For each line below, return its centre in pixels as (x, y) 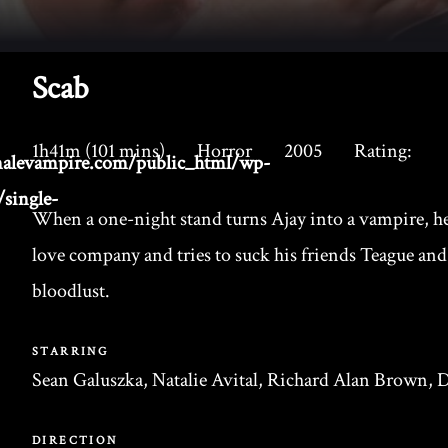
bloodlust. (71, 291)
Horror (224, 151)
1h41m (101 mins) (98, 151)
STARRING (70, 351)
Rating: (383, 151)
